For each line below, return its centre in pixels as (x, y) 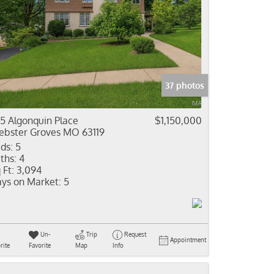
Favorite (39, 245)
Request (135, 234)
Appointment (188, 240)
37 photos (185, 85)
